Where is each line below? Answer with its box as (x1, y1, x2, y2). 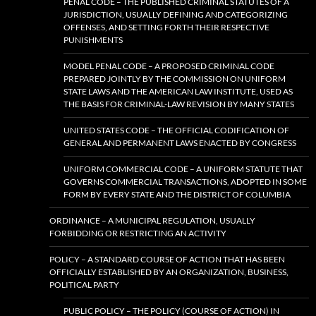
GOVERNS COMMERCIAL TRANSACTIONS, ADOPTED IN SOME (63, 176, 307, 188)
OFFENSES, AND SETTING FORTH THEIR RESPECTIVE (63, 22, 269, 33)
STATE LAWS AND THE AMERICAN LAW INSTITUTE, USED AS (63, 86, 293, 97)
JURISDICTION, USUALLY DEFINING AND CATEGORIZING (63, 9, 288, 20)
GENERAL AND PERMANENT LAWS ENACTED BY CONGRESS (63, 138, 296, 149)
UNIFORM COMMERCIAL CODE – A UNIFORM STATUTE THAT (63, 164, 303, 175)
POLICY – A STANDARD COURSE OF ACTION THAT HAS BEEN (49, 254, 285, 265)
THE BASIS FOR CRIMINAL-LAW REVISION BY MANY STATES (63, 99, 294, 110)
